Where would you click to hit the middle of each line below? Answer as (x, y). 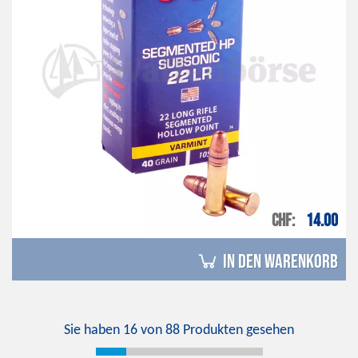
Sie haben (93, 331)
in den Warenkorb (280, 262)
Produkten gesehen (237, 331)
